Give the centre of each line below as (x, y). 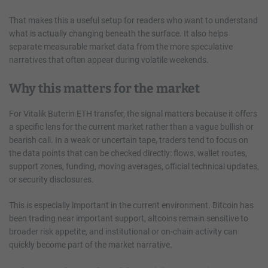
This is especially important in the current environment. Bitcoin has (131, 205)
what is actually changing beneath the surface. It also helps (118, 34)
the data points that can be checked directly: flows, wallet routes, (128, 153)
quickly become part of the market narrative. (91, 245)
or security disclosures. (51, 180)
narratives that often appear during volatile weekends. (109, 60)
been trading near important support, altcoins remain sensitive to (129, 219)
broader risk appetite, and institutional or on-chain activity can (123, 232)
